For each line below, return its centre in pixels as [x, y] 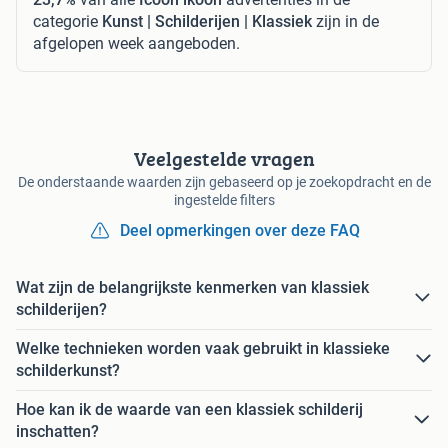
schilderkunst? [68, 370]
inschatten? [57, 431]
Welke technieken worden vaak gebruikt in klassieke [203, 348]
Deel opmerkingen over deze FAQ [240, 230]
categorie [67, 21]
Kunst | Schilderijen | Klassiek [207, 21]
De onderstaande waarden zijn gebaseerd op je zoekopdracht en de [224, 181]
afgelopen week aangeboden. [136, 43]
